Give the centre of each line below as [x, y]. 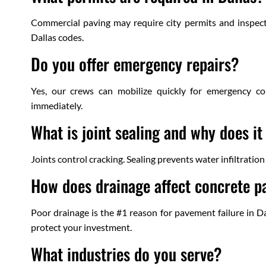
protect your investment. [81, 227]
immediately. [57, 106]
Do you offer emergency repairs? [135, 64]
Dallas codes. [57, 37]
